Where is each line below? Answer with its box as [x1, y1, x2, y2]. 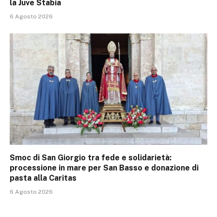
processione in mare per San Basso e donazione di [10, 163, 199, 172]
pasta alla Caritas [10, 173, 77, 183]
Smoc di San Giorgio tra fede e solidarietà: [10, 153, 171, 162]
